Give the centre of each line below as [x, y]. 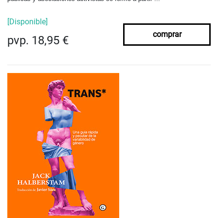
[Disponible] [27, 22]
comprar [167, 35]
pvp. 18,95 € [38, 41]
